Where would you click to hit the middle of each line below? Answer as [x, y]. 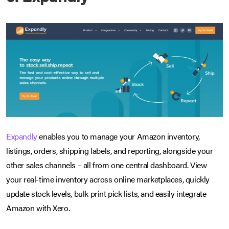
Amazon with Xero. [38, 208]
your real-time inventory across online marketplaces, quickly [108, 179]
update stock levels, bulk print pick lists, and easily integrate [106, 194]
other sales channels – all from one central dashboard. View [107, 165]
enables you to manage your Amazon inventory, [118, 136]
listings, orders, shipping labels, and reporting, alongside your [110, 151]
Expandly [22, 136]
